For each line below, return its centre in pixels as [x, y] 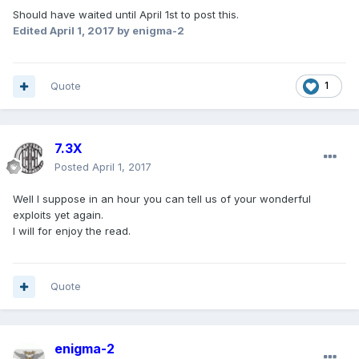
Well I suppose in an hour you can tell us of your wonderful [162, 199]
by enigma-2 [149, 31]
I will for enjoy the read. [72, 231]
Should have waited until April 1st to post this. [126, 15]
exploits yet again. [58, 215]
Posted [73, 167]
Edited [31, 31]
